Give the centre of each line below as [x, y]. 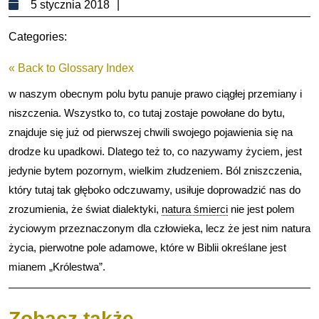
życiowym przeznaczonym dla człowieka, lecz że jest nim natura [159, 228]
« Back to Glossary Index [71, 68]
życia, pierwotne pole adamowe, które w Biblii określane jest [147, 247]
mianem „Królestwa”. [57, 266]
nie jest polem [261, 209]
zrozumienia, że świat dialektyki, [85, 209]
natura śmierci [195, 209]
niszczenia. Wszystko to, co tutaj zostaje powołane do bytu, [147, 113]
